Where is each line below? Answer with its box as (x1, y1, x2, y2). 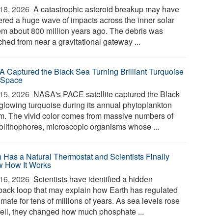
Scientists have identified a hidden (31, 173, 153, 185)
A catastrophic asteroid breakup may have (31, 3, 180, 15)
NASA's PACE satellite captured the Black (31, 88, 180, 100)
